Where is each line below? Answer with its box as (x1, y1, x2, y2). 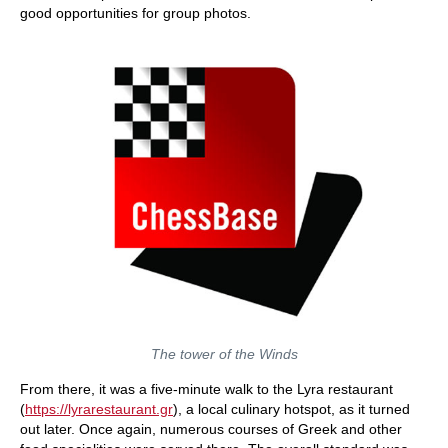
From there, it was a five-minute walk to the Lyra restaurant (20, 381, 393, 397)
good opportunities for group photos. (20, 5, 251, 21)
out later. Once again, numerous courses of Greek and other (20, 421, 402, 437)
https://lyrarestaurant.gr (25, 401, 173, 417)
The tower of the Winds (150, 346, 298, 362)
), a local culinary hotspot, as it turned (173, 401, 410, 417)
